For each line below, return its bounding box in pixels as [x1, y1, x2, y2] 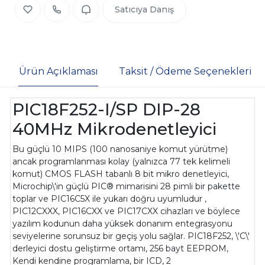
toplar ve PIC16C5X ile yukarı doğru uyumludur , [12, 193, 207, 205]
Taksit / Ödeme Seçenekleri [118, 65, 252, 77]
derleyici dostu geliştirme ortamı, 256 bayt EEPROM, [12, 243, 229, 254]
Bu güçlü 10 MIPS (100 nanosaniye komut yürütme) [12, 144, 228, 155]
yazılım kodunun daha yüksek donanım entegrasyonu [12, 218, 233, 230]
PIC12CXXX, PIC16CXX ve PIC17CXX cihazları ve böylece [12, 206, 241, 217]
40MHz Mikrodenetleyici [12, 119, 217, 140]
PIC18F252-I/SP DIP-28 [12, 99, 201, 120]
